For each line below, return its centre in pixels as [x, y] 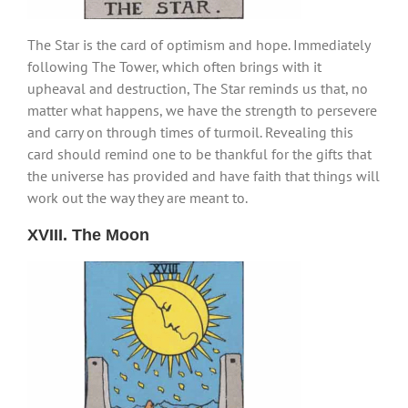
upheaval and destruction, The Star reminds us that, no [198, 88]
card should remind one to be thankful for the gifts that [199, 153]
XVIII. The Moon [88, 235]
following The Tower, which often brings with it [174, 66]
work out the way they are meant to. [138, 197]
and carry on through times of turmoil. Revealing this [190, 132]
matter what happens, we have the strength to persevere [202, 110]
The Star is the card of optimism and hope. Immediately [199, 44]
